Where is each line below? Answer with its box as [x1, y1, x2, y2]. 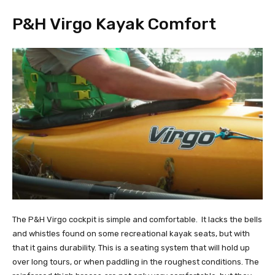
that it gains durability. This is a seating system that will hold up [12, 243, 250, 253]
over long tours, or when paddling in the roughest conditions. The [12, 257, 259, 267]
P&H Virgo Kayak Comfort [12, 14, 216, 34]
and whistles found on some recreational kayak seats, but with [12, 229, 250, 239]
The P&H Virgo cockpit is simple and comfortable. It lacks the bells [12, 215, 262, 225]
